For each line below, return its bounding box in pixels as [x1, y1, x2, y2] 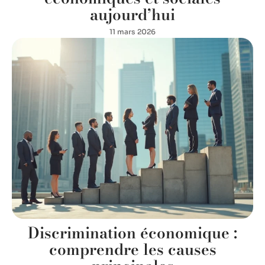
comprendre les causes [49, 237, 216, 261]
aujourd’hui [90, 2, 175, 26]
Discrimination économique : [28, 221, 237, 244]
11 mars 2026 [109, 27, 156, 36]
